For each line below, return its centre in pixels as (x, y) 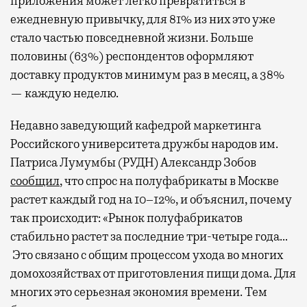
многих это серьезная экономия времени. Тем (139, 292)
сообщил (35, 181)
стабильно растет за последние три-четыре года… (149, 236)
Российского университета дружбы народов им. (144, 144)
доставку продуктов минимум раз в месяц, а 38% (147, 74)
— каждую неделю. (64, 93)
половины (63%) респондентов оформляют (132, 56)
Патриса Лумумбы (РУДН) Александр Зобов (133, 162)
